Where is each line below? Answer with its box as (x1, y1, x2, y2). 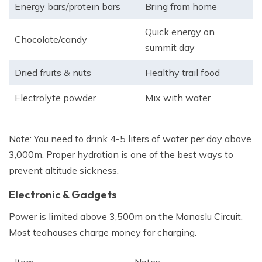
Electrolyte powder (15, 92, 96, 104)
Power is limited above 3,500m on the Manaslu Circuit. (9, 211, 243, 223)
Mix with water (145, 92, 211, 104)
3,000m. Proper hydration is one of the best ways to (9, 149, 233, 161)
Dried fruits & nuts (15, 67, 91, 79)
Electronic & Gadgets (9, 188, 117, 202)
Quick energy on (145, 26, 215, 38)
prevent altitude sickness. (9, 164, 119, 177)
